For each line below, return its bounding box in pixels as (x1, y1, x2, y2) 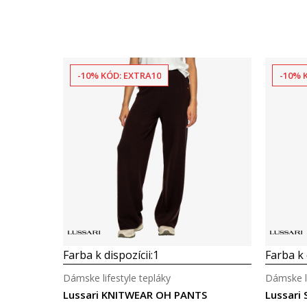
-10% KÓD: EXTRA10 (77, 69, 161, 82)
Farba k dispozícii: (63, 247, 153, 262)
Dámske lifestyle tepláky (63, 271, 171, 284)
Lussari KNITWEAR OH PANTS (63, 288, 207, 302)
